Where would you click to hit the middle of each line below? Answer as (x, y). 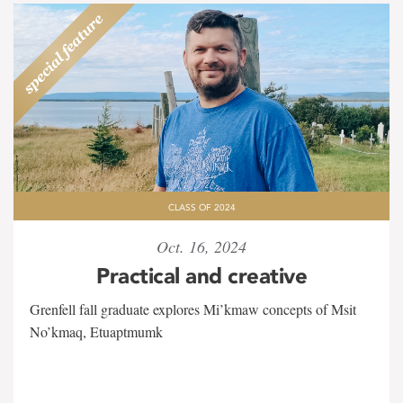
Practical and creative (201, 276)
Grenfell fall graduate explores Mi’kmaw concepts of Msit (193, 309)
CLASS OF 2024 (201, 208)
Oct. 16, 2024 (201, 246)
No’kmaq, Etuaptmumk (96, 331)
